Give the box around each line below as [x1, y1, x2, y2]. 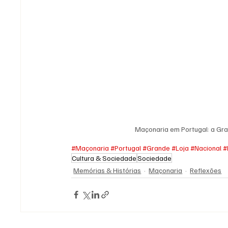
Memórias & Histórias [73, 165, 141, 175]
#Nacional [190, 143, 222, 152]
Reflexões [190, 165, 222, 175]
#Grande [142, 143, 170, 152]
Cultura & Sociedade [72, 153, 137, 162]
